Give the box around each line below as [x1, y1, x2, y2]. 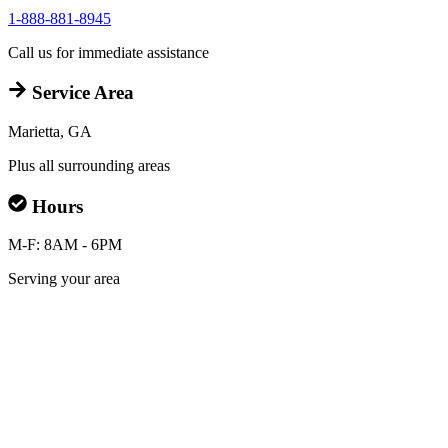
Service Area [26, 82, 134, 104]
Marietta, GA [8, 122, 92, 140]
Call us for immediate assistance [8, 43, 209, 61]
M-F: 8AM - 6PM [8, 236, 122, 254]
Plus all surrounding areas [8, 156, 170, 174]
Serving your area [8, 270, 120, 288]
